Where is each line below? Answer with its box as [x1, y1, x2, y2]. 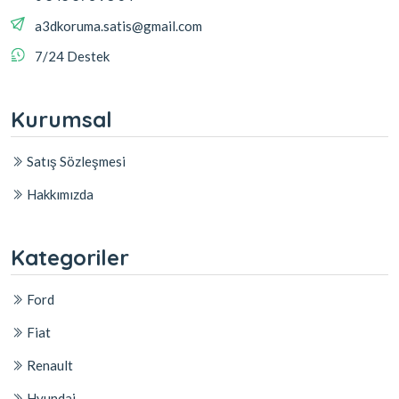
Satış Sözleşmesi [24, 153, 126, 170]
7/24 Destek [35, 48, 110, 65]
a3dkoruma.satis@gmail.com [35, 18, 202, 35]
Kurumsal [11, 106, 112, 134]
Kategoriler [11, 244, 129, 272]
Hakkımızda [24, 186, 94, 203]
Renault [24, 357, 73, 374]
